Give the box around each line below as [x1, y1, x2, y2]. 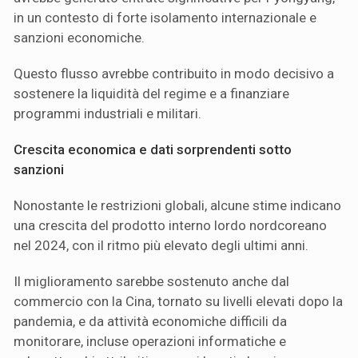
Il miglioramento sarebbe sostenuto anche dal [14, 272, 289, 289]
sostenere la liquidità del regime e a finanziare [14, 85, 289, 101]
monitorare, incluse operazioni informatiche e [14, 332, 286, 349]
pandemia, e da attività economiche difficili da [14, 312, 287, 329]
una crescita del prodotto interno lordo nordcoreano [14, 217, 327, 233]
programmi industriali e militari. [14, 105, 201, 121]
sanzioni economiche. [14, 29, 145, 46]
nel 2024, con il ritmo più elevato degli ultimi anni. [14, 237, 308, 253]
